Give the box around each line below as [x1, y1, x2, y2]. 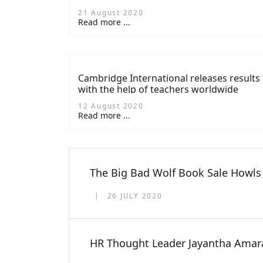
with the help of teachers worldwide [78, 83, 238, 96]
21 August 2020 [78, 8, 144, 18]
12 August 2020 [78, 101, 144, 111]
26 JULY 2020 [107, 191, 163, 201]
